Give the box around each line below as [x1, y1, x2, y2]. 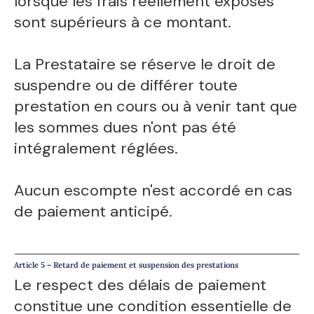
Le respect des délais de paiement [14, 275, 267, 296]
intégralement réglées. [14, 138, 179, 159]
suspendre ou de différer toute [14, 75, 238, 96]
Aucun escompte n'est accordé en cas [14, 180, 293, 201]
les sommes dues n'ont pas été [14, 117, 237, 138]
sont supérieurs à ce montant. [14, 12, 232, 33]
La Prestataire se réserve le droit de [14, 54, 276, 75]
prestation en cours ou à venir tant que [14, 96, 298, 117]
